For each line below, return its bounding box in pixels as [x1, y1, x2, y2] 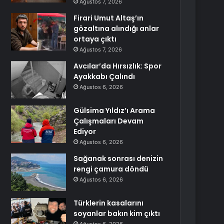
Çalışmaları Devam [73, 116, 144, 126]
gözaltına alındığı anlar [73, 23, 159, 33]
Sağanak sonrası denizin [73, 153, 163, 163]
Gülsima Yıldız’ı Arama [73, 105, 155, 115]
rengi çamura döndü [73, 164, 149, 174]
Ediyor [73, 126, 96, 136]
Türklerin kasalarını [73, 198, 144, 208]
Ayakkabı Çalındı [73, 71, 135, 81]
